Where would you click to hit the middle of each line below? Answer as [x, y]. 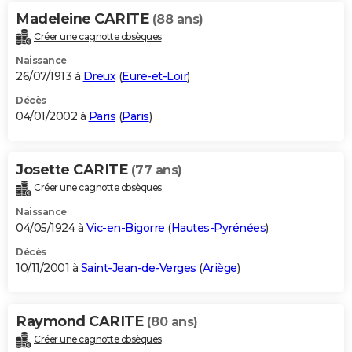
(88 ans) [178, 19]
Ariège [220, 268]
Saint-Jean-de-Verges [138, 268]
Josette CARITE [73, 170]
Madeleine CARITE [84, 18]
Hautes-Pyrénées [218, 228]
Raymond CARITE [81, 322]
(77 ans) [156, 170]
